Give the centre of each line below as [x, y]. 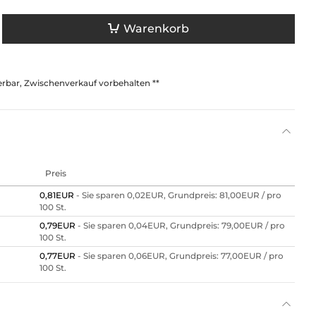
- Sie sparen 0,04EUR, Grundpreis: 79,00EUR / [174, 225]
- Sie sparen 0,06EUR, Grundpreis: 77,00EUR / [173, 255]
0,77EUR [59, 255]
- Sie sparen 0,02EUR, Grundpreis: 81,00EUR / [171, 195]
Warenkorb [156, 29]
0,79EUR [59, 225]
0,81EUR [58, 195]
